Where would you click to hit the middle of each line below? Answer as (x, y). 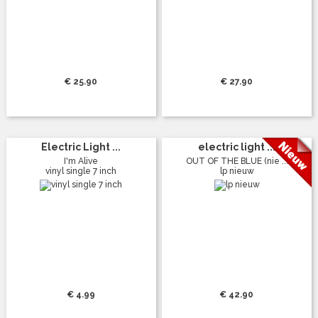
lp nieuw (237, 171)
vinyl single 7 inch (81, 171)
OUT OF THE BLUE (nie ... (237, 161)
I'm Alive (81, 161)
